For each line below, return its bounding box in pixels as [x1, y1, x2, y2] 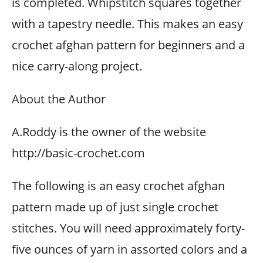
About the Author [12, 91, 106, 107]
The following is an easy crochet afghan [12, 178, 225, 194]
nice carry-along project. [12, 58, 142, 74]
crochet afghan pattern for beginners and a [12, 37, 245, 53]
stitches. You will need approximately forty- [12, 220, 245, 236]
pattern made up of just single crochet [12, 199, 218, 215]
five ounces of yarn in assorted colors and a [12, 241, 247, 257]
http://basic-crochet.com [12, 145, 145, 161]
